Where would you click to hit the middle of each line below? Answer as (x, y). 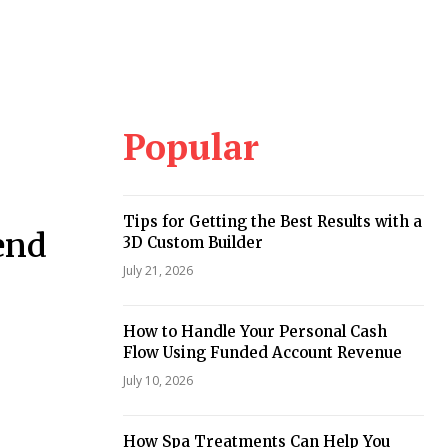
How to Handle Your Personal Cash (254, 331)
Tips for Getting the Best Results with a (272, 221)
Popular (190, 146)
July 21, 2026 (157, 270)
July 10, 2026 (157, 380)
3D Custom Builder (192, 242)
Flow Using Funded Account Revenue (262, 352)
